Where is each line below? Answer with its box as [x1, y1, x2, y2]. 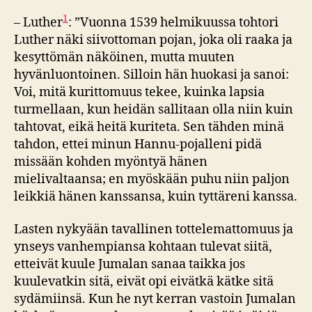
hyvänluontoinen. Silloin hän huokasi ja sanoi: [14, 66, 289, 83]
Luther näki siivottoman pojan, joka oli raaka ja [14, 31, 292, 48]
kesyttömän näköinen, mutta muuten [14, 49, 235, 65]
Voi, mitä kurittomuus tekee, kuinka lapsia [14, 84, 265, 100]
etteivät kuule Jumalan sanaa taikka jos [14, 256, 245, 272]
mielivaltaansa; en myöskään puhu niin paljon [14, 171, 290, 187]
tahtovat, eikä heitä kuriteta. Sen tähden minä [14, 118, 284, 135]
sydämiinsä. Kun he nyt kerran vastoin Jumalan [14, 291, 296, 307]
